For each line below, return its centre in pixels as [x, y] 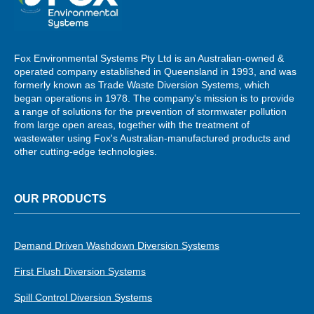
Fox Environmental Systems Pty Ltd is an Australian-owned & [149, 59]
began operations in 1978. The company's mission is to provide [154, 98]
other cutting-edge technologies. [86, 152]
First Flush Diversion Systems [80, 272]
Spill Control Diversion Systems [83, 298]
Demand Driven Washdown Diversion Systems [117, 246]
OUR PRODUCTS [60, 199]
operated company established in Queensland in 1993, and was [155, 72]
